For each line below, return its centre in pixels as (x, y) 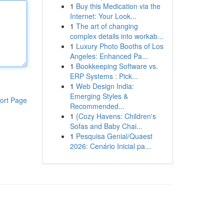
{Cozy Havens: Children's (116, 116)
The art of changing (107, 26)
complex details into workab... (116, 36)
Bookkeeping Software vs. (117, 66)
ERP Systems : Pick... (104, 76)
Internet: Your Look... (103, 16)
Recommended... (97, 106)
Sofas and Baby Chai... (106, 126)
